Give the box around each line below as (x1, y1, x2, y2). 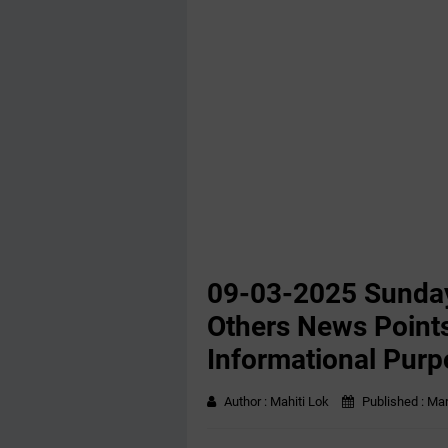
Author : (224, 394, 270, 409)
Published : (359, 394, 427, 409)
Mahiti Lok (270, 394, 329, 409)
